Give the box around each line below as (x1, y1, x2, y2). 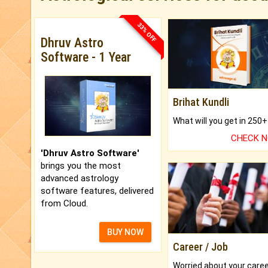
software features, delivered (41, 185, 154, 196)
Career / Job (172, 240, 228, 254)
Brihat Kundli (172, 96, 229, 109)
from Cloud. (41, 197, 88, 209)
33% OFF (136, 21, 158, 43)
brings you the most (41, 160, 121, 171)
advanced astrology (41, 172, 118, 184)
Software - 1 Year (41, 50, 131, 65)
